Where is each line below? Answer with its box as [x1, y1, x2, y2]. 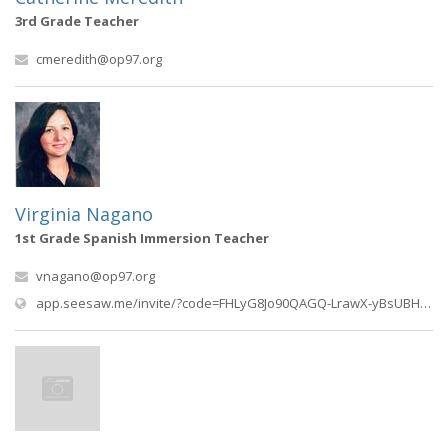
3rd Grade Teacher [15, 12, 139, 30]
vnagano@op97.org [36, 267, 155, 285]
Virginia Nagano [15, 202, 153, 226]
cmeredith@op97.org [36, 50, 162, 68]
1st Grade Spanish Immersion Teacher [15, 229, 269, 247]
